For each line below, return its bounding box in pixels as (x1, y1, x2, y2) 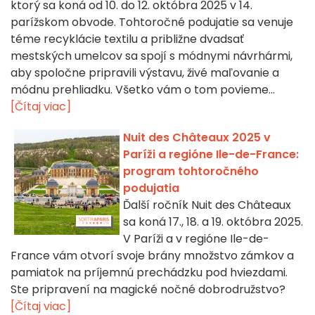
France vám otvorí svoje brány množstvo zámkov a (11, 247, 294, 264)
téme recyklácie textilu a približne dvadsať (11, 31, 244, 48)
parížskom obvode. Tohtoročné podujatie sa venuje (11, 14, 293, 31)
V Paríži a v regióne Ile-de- (123, 231, 269, 247)
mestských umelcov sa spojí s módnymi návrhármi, (11, 48, 292, 65)
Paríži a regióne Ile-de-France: (123, 146, 299, 163)
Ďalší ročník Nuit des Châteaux (123, 197, 291, 214)
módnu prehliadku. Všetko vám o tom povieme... (11, 82, 275, 98)
